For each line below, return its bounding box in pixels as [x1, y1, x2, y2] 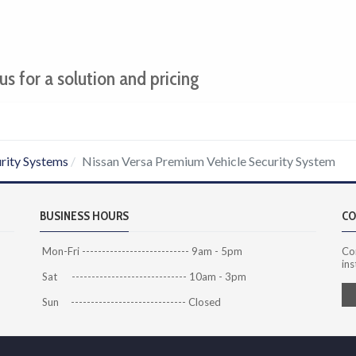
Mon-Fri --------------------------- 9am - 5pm [40, 244, 242, 257]
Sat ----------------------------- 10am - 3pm [40, 269, 246, 283]
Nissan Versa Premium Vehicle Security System [82, 153, 335, 168]
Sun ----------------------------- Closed [40, 295, 221, 308]
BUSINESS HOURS [40, 208, 129, 223]
